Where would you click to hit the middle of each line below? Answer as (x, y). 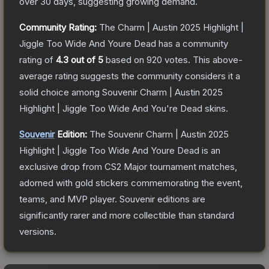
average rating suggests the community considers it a (130, 76)
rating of (38, 59)
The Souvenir (118, 134)
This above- (216, 59)
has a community (192, 43)
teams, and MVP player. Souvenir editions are (112, 199)
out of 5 (86, 59)
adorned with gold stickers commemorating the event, (131, 183)
